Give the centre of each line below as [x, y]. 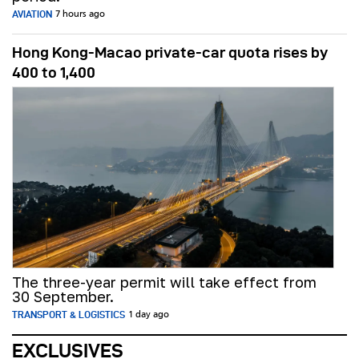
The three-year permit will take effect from [164, 282]
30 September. [63, 297]
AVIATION [32, 14]
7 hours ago [80, 15]
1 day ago [149, 315]
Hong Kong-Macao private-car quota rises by [170, 53]
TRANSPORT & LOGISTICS [69, 315]
